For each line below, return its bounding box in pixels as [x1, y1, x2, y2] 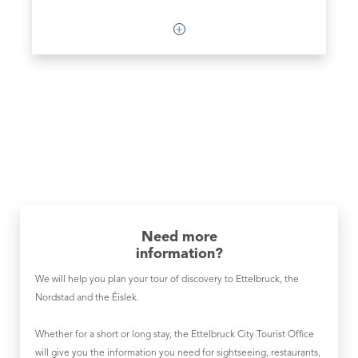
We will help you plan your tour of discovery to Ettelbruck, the [35, 274, 299, 284]
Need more [141, 229, 217, 245]
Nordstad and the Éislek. [35, 292, 139, 303]
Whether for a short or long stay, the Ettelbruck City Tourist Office [35, 329, 314, 340]
